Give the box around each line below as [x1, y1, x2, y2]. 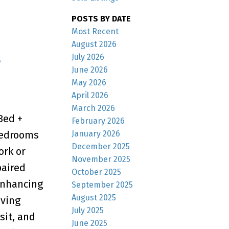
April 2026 [72, 90, 109, 100]
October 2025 [72, 167, 122, 177]
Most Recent [72, 26, 119, 36]
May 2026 [72, 77, 107, 87]
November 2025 [72, 154, 131, 164]
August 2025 [72, 192, 117, 202]
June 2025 [72, 218, 108, 228]
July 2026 [72, 52, 105, 62]
